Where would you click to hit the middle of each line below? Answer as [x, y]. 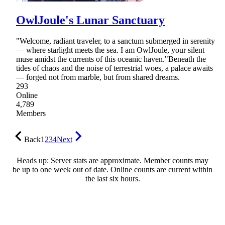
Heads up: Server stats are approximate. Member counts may [113, 161]
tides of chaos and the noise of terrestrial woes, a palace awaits [115, 68]
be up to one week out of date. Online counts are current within [113, 170]
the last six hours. [113, 179]
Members [31, 114]
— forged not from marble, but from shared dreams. [98, 77]
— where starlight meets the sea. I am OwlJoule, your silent [110, 50]
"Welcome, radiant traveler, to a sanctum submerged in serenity [116, 41]
